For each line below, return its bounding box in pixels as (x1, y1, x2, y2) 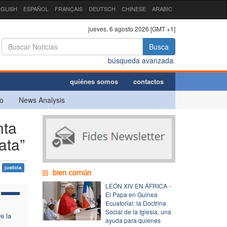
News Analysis (19, 94, 65, 105)
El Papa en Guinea (105, 190, 158, 199)
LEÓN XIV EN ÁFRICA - (105, 181, 171, 190)
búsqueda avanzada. (108, 55, 175, 65)
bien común (52, 167, 91, 177)
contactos (133, 76, 164, 86)
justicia (5, 164, 22, 171)
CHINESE (122, 5, 146, 13)
